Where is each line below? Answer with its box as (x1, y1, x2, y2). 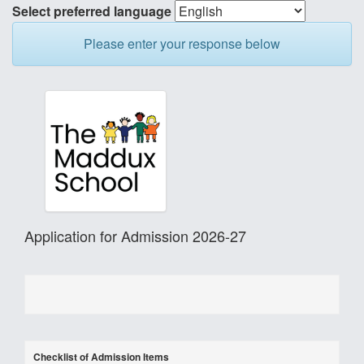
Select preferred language (12, 2, 171, 20)
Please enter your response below (84, 34, 280, 53)
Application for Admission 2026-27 (24, 225, 246, 246)
